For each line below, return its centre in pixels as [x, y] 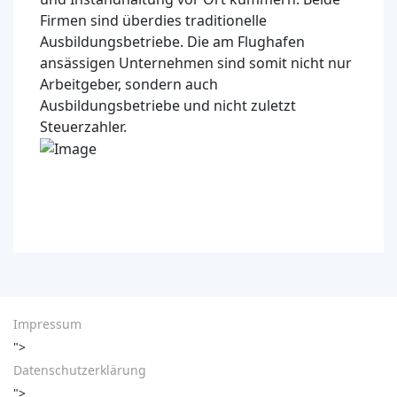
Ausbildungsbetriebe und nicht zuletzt [168, 105]
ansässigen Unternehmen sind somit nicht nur [196, 62]
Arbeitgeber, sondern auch [129, 84]
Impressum [47, 324]
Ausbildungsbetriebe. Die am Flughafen [172, 41]
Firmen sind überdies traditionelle [153, 20]
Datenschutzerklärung [80, 370]
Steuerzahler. [83, 126]
